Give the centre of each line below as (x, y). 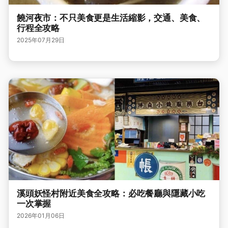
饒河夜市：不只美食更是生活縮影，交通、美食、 (111, 18)
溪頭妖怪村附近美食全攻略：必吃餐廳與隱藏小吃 (111, 194)
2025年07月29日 (41, 40)
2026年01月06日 (41, 216)
